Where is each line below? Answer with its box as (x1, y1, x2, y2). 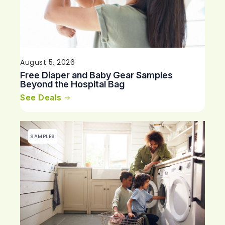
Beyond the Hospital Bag (20, 78, 125, 89)
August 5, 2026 (20, 57, 75, 67)
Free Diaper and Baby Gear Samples (20, 69, 173, 80)
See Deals (20, 92, 62, 102)
